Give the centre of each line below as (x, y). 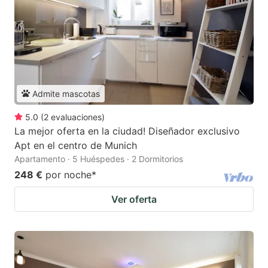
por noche (68, 174)
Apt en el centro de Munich (76, 145)
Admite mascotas (66, 93)
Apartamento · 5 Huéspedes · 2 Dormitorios (99, 159)
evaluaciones (76, 117)
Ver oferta (134, 199)
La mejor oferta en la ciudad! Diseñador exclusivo (127, 131)
